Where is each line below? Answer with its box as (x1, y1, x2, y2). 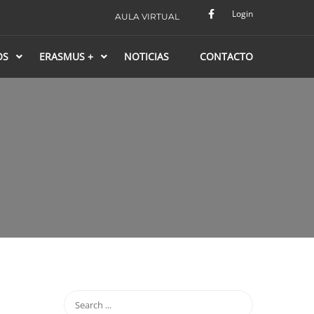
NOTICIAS (124, 50, 169, 63)
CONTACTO (200, 50, 253, 63)
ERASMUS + (39, 50, 93, 63)
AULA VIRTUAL (115, 11, 179, 22)
